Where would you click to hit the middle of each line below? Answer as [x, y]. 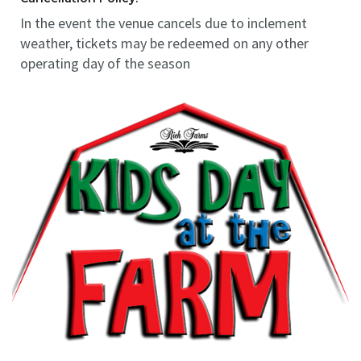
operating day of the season [105, 63]
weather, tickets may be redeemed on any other [164, 43]
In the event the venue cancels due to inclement [164, 23]
